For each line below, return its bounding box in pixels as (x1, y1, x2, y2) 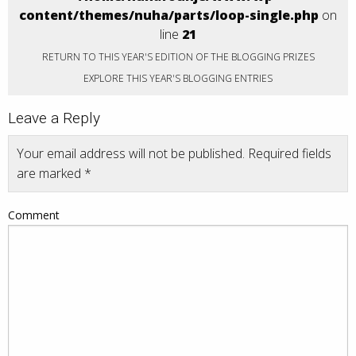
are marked (17, 164, 84, 182)
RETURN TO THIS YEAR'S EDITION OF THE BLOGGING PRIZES (41, 49, 315, 64)
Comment (8, 207, 60, 222)
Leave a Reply (8, 108, 100, 127)
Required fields (245, 144, 331, 162)
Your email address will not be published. (17, 144, 245, 162)
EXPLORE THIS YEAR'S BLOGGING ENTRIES (83, 71, 273, 85)
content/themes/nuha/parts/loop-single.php (19, 6, 319, 25)
